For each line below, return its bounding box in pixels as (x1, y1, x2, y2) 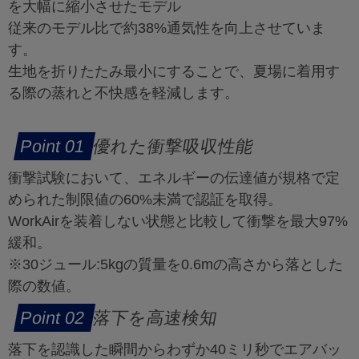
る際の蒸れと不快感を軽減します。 (8, 85, 239, 102)
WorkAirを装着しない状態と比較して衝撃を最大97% (8, 213, 348, 230)
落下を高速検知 (91, 308, 220, 329)
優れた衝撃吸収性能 (91, 136, 256, 157)
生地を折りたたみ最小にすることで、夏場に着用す (8, 63, 340, 80)
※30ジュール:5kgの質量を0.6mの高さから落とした (8, 256, 343, 273)
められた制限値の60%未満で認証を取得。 (8, 192, 282, 208)
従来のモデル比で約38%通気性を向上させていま (8, 20, 325, 37)
